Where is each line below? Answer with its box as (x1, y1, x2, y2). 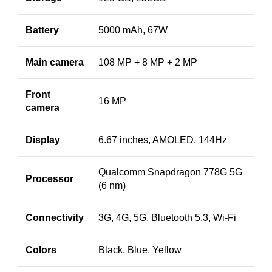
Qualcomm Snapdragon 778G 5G (98, 166, 242, 177)
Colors (25, 244, 56, 255)
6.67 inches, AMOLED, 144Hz (98, 134, 227, 145)
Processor (25, 173, 73, 184)
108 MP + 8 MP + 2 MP (98, 56, 197, 67)
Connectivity (25, 212, 84, 223)
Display (25, 134, 60, 145)
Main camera (25, 56, 84, 67)
